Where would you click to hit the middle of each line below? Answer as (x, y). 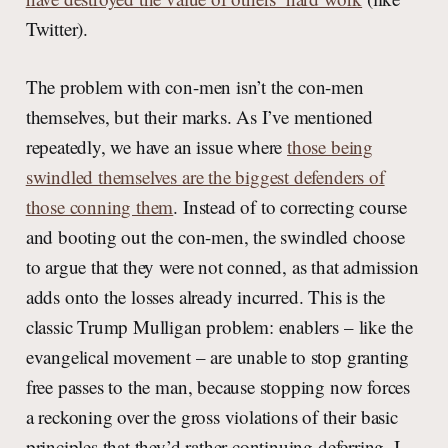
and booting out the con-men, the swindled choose (215, 237)
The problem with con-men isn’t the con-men (194, 87)
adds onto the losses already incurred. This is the (205, 297)
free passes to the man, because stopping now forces (218, 387)
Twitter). (56, 29)
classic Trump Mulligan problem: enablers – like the (219, 327)
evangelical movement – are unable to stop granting (217, 357)
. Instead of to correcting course (290, 207)
